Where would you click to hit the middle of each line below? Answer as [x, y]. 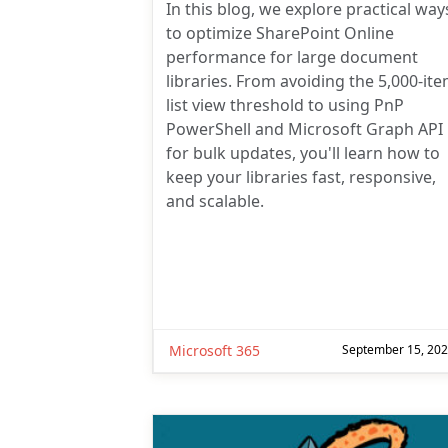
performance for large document [291, 56]
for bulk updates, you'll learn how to [302, 152]
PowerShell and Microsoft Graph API [304, 128]
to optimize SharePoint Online [279, 32]
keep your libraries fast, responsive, [300, 176]
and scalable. [214, 200]
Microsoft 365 [214, 350]
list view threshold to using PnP [284, 104]
